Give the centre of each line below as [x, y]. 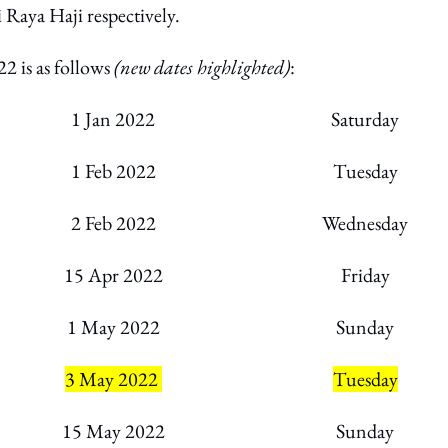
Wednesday [365, 223]
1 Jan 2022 [113, 119]
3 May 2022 [113, 379]
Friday [365, 275]
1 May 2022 [113, 327]
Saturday [365, 119]
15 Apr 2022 [113, 275]
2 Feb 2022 [113, 223]
